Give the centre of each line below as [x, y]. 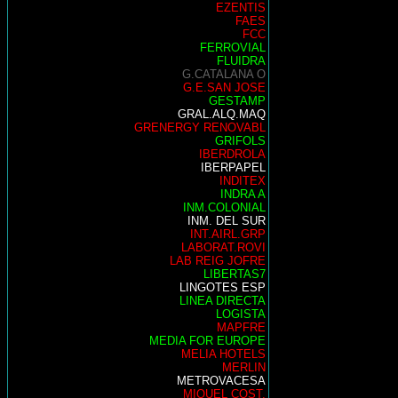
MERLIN [244, 367]
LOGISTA [241, 314]
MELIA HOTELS [223, 354]
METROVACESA [221, 381]
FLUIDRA [241, 61]
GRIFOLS [240, 141]
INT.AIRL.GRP [228, 234]
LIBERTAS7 [235, 274]
